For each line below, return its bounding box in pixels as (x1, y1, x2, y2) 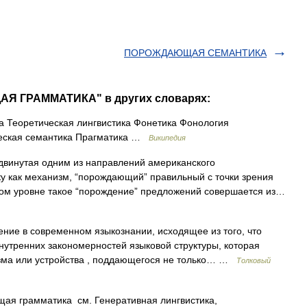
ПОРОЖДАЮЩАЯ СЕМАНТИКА (124, 47, 267, 58)
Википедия (149, 134, 186, 142)
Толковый (236, 256, 271, 265)
